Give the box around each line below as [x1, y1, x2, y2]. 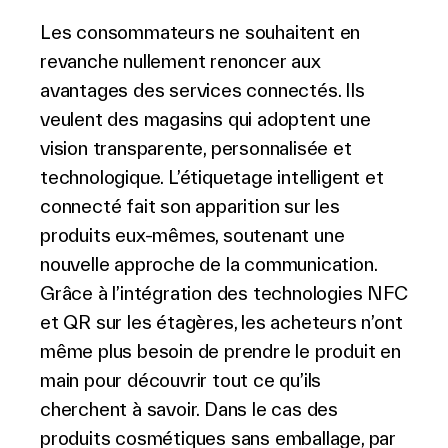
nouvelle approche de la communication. [40, 253, 377, 275]
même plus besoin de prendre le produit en [40, 340, 401, 362]
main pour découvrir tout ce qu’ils [40, 369, 322, 391]
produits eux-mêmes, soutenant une [40, 224, 345, 246]
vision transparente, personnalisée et [40, 137, 352, 159]
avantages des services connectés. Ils [40, 79, 365, 101]
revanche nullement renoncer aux [40, 50, 321, 72]
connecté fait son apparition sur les [40, 195, 340, 217]
